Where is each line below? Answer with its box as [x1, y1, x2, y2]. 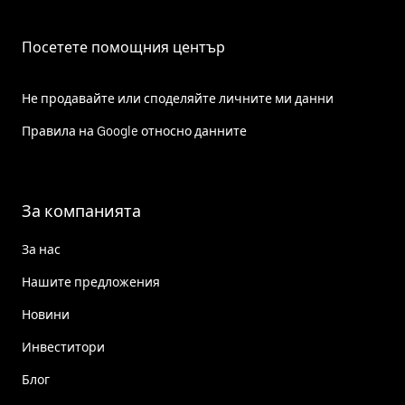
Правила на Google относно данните [22, 124, 247, 138]
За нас [22, 241, 61, 257]
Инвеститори [22, 339, 105, 354]
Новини [22, 306, 70, 322]
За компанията [22, 201, 141, 221]
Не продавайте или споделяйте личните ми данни [22, 91, 334, 106]
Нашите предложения [22, 274, 160, 289]
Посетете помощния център [22, 39, 225, 56]
